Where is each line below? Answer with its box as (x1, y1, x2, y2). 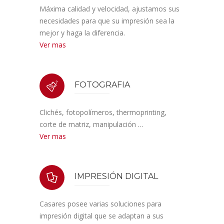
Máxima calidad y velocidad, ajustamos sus (39, 4, 179, 13)
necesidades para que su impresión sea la (39, 16, 174, 25)
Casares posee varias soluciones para (39, 199, 161, 208)
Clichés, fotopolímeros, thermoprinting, (39, 107, 166, 117)
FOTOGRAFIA (74, 80, 130, 89)
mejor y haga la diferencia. (39, 28, 125, 37)
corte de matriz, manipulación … (39, 119, 143, 129)
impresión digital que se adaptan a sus (39, 211, 163, 220)
